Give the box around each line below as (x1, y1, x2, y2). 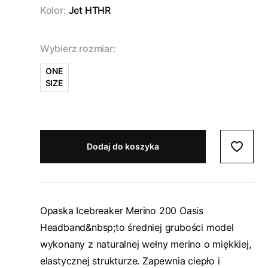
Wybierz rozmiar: (39, 42, 116, 54)
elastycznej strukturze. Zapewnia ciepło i (39, 255, 220, 267)
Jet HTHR (68, 4, 111, 16)
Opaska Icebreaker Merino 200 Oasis (39, 205, 203, 217)
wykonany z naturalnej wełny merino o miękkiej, (39, 238, 251, 250)
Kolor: (39, 4, 66, 16)
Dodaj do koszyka (86, 141, 159, 151)
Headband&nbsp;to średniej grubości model (39, 221, 234, 233)
